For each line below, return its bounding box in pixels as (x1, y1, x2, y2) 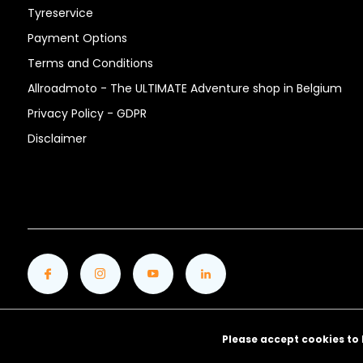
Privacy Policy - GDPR (27, 105, 147, 122)
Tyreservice (27, 5, 93, 22)
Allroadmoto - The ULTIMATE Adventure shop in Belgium (27, 80, 342, 97)
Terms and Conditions (27, 55, 153, 72)
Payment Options (27, 30, 127, 47)
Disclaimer (27, 130, 87, 147)
